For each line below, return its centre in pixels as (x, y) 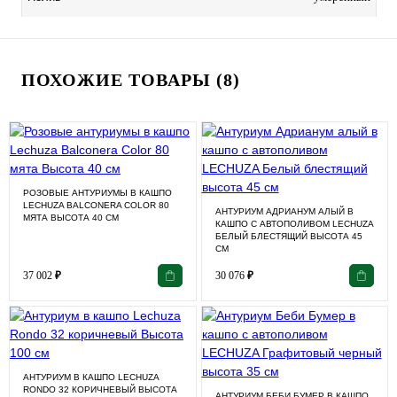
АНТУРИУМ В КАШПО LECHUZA (91, 378)
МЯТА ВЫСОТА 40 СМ (71, 217)
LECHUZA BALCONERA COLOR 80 (96, 205)
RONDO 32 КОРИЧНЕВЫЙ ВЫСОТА (100, 390)
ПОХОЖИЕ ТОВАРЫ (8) (131, 79)
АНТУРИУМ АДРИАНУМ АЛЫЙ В (284, 211)
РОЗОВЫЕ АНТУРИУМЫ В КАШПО (97, 192)
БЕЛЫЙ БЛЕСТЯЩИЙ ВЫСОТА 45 (288, 236)
